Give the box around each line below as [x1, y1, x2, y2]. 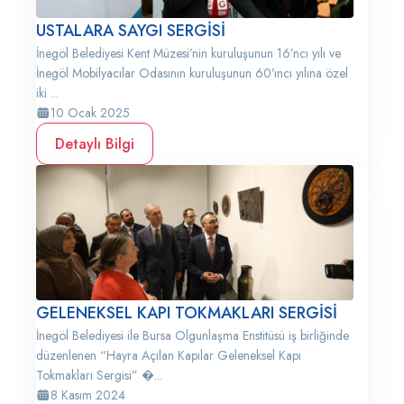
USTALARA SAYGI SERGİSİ [36, 19, 225, 42]
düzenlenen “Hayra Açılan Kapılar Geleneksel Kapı [36, 346, 301, 364]
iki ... [36, 84, 59, 102]
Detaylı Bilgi [55, 133, 134, 154]
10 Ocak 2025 [50, 104, 130, 122]
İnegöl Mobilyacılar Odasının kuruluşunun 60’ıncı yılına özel [36, 64, 348, 82]
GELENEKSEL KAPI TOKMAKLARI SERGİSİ [36, 301, 337, 325]
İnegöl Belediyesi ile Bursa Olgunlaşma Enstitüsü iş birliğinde [36, 326, 349, 344]
